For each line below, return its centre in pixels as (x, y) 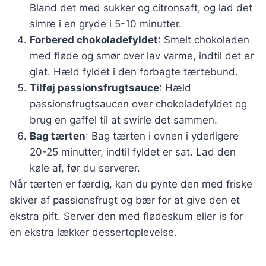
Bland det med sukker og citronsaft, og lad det (141, 8)
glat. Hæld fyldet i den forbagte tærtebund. (134, 72)
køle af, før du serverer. (85, 168)
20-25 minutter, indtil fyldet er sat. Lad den (133, 152)
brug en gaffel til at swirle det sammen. (123, 120)
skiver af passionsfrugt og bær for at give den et (125, 200)
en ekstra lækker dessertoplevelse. (93, 232)
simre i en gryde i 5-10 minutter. (106, 24)
